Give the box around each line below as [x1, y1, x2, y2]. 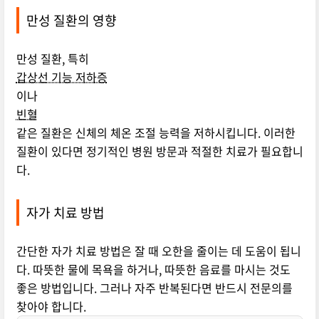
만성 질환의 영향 [26, 11, 117, 31]
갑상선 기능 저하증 [16, 68, 108, 86]
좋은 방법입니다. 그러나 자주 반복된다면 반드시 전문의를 [16, 279, 293, 297]
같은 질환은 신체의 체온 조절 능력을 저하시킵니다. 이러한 [16, 124, 296, 142]
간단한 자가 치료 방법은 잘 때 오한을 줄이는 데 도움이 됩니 [16, 242, 301, 260]
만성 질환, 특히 [16, 50, 89, 68]
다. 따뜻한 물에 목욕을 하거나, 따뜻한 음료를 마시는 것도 [16, 261, 291, 278]
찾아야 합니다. [16, 298, 86, 315]
